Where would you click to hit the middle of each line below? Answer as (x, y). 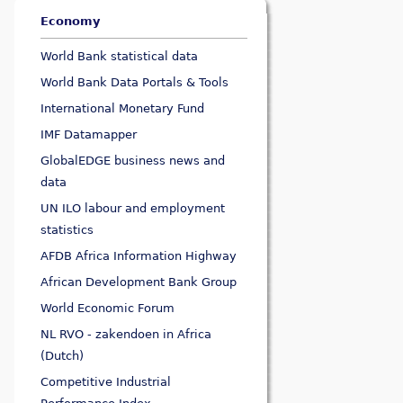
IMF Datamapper (89, 135)
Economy (71, 22)
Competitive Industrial (106, 382)
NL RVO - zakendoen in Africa (126, 335)
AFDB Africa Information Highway (139, 256)
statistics (67, 230)
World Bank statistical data (120, 57)
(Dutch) (63, 356)
